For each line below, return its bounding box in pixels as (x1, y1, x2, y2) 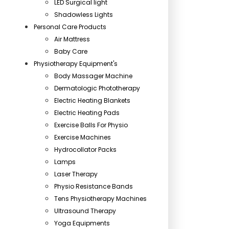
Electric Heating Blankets (54, 96, 130, 105)
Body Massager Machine (54, 72, 132, 80)
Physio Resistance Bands (54, 182, 133, 191)
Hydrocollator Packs (54, 145, 117, 154)
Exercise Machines (54, 133, 111, 142)
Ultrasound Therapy (54, 207, 116, 215)
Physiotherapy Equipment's (34, 59, 118, 68)
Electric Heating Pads (54, 108, 120, 117)
